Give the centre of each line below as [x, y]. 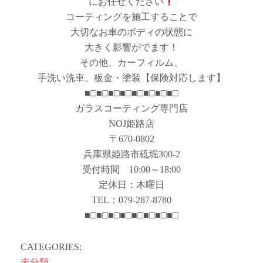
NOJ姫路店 [131, 124]
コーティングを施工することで [131, 17]
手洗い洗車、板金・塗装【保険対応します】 [131, 78]
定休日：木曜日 [131, 185]
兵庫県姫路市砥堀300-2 [131, 154]
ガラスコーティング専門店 [131, 108]
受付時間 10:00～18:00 [131, 169]
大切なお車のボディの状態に [131, 32]
